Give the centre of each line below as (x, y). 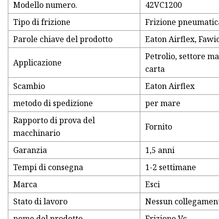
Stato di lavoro (41, 202)
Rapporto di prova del (54, 120)
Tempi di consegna (48, 167)
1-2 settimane (171, 167)
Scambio (29, 86)
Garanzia (30, 150)
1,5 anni (160, 150)
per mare (163, 103)
